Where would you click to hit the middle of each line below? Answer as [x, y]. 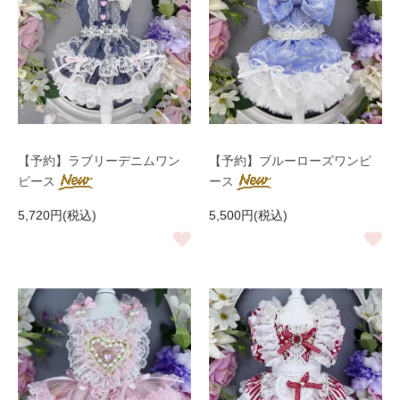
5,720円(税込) [57, 215]
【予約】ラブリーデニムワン [99, 161]
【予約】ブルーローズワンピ [290, 161]
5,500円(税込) [248, 215]
